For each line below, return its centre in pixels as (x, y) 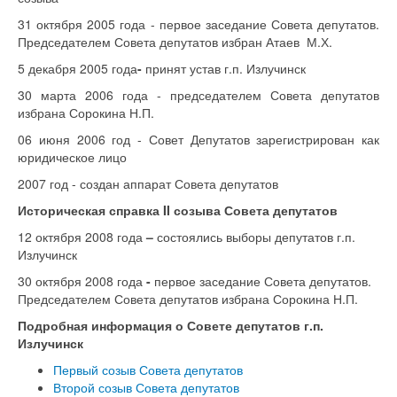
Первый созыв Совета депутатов (148, 370)
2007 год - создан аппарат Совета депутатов (148, 183)
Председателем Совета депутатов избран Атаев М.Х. (175, 42)
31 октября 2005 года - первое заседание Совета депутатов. (198, 24)
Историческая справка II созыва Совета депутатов (178, 210)
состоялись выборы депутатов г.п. (256, 237)
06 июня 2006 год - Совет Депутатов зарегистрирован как (198, 139)
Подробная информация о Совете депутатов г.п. (171, 325)
